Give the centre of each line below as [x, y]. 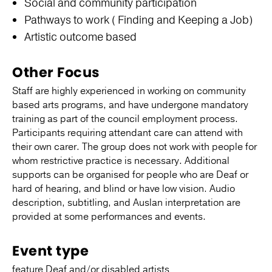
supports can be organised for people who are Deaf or [130, 175]
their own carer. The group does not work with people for [134, 147]
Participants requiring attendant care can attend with [127, 133]
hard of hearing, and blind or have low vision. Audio [124, 189]
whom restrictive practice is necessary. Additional [121, 161]
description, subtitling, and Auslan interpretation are [126, 203]
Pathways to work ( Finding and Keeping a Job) [138, 20]
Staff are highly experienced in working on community [129, 91]
